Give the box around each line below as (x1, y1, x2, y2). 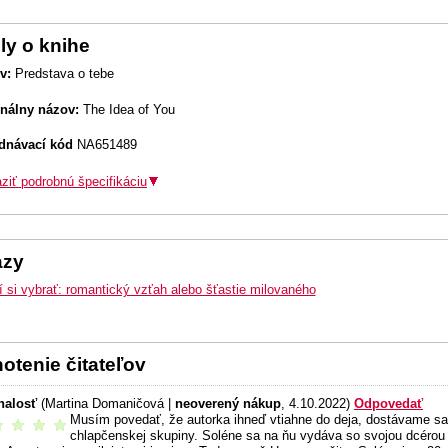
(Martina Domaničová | (41, 396, 175, 412)
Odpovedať (354, 396, 423, 412)
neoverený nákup (175, 396, 281, 412)
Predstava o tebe (11, 66, 114, 82)
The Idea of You (79, 101, 175, 117)
